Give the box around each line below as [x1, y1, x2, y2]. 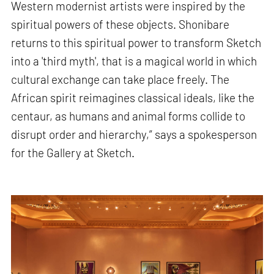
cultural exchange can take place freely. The [11, 72, 230, 86]
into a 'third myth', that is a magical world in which [11, 53, 257, 68]
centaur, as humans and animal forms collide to [11, 108, 246, 123]
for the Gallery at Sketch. [11, 145, 135, 160]
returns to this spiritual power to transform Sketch [11, 35, 262, 50]
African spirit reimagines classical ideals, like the [11, 90, 255, 105]
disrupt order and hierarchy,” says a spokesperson [11, 127, 257, 141]
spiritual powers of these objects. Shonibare [11, 17, 230, 31]
